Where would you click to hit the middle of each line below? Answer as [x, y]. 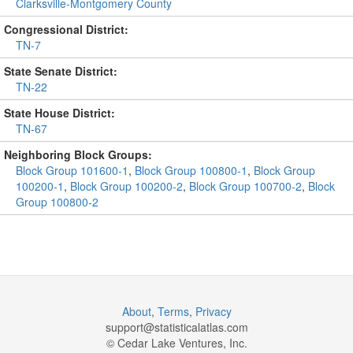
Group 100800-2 [57, 202]
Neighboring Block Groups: [78, 154]
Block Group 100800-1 [191, 170]
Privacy [213, 311]
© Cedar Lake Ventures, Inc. [176, 343]
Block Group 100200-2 [126, 186]
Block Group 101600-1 [72, 170]
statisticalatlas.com [201, 327]
